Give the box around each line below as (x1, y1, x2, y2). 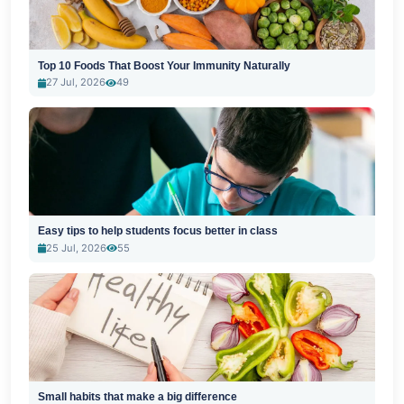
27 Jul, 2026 (45, 76, 106, 89)
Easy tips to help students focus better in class (37, 225, 278, 238)
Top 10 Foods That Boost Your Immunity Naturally (37, 59, 290, 72)
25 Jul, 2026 (45, 241, 106, 254)
